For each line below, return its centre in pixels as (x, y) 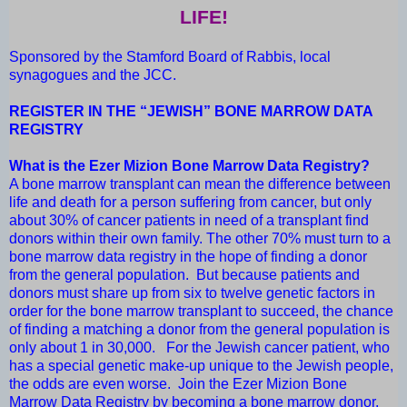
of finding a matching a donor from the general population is (199, 330)
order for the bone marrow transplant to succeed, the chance (201, 312)
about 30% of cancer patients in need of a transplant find (189, 221)
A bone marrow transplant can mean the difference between (200, 184)
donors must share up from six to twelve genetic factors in (192, 293)
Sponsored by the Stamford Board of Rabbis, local (170, 57)
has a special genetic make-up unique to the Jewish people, (201, 366)
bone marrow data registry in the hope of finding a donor (188, 257)
